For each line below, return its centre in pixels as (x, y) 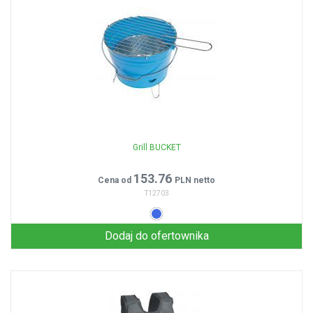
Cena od (116, 180)
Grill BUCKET (156, 147)
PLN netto (195, 180)
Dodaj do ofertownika (156, 236)
